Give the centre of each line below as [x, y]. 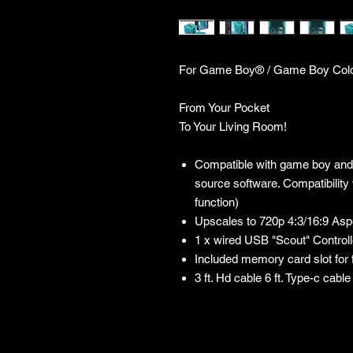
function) [217, 202]
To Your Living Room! [233, 126]
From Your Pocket [224, 108]
